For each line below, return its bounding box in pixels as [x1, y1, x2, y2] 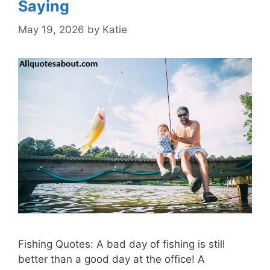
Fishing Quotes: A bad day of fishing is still [18, 238, 225, 251]
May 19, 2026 [18, 23, 84, 36]
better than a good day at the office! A [18, 253, 205, 266]
